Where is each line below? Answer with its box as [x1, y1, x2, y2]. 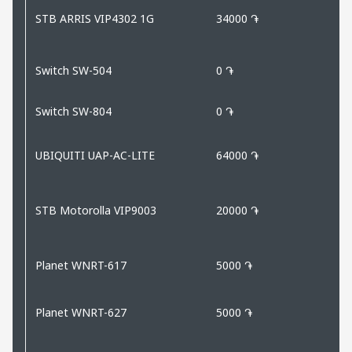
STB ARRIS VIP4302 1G [35, 10, 154, 26]
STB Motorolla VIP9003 [35, 202, 156, 218]
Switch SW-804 [35, 103, 112, 119]
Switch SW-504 [35, 62, 112, 78]
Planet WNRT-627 [35, 304, 126, 320]
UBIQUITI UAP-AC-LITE [35, 147, 155, 163]
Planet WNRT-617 [35, 257, 126, 273]
